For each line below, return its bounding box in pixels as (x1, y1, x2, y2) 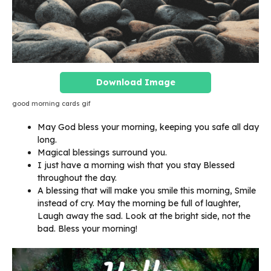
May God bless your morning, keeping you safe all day (38, 122, 259, 133)
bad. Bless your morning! (38, 223, 137, 235)
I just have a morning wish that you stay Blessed (38, 160, 235, 171)
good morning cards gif (12, 99, 91, 108)
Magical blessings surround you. (38, 147, 167, 158)
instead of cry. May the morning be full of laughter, (38, 198, 241, 209)
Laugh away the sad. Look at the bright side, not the (38, 211, 250, 222)
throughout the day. (38, 172, 117, 184)
